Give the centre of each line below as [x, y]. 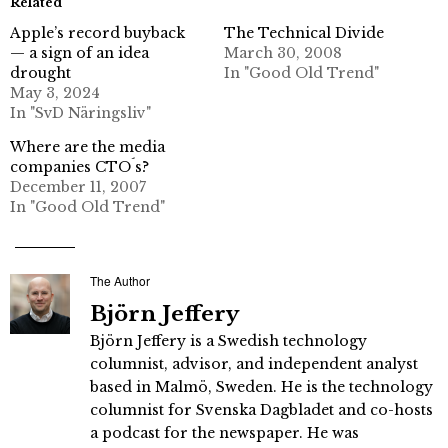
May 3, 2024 [55, 92]
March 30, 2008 [283, 52]
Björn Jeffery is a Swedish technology [228, 340]
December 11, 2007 [78, 186]
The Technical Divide [304, 32]
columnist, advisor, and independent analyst [254, 363]
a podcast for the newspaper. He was [224, 432]
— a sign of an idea [79, 52]
